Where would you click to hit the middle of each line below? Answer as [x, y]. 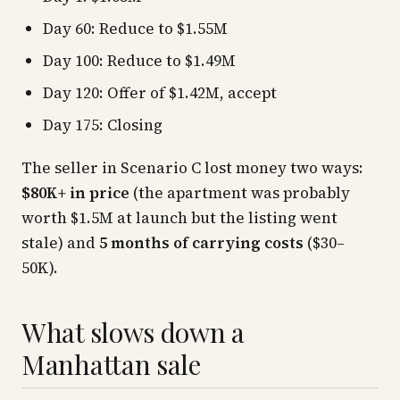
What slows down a [133, 332]
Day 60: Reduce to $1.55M [135, 29]
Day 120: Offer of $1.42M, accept [160, 93]
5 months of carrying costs [201, 243]
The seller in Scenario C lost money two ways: [192, 168]
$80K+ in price [75, 193]
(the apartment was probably [240, 193]
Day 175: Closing [103, 125]
